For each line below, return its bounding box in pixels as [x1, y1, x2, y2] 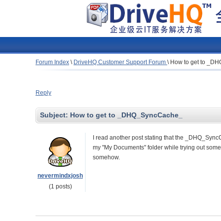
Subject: [40, 111, 70, 119]
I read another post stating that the [93, 134, 185, 141]
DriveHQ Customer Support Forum [74, 59, 167, 66]
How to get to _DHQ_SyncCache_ [70, 111, 183, 119]
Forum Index [36, 59, 69, 66]
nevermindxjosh [37, 172, 83, 179]
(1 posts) [48, 183, 72, 190]
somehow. [93, 154, 120, 161]
